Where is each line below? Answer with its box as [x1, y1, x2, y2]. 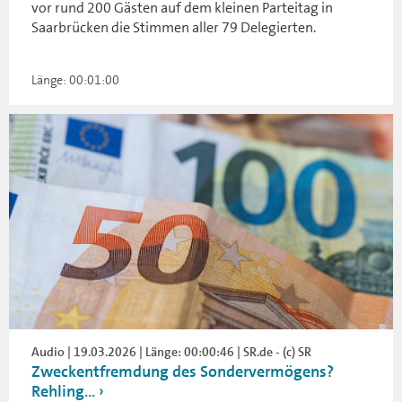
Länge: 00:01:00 [31, 71, 119, 88]
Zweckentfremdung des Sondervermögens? [31, 361, 334, 383]
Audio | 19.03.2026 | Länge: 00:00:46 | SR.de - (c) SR [31, 344, 311, 361]
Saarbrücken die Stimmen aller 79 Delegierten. [31, 17, 316, 37]
